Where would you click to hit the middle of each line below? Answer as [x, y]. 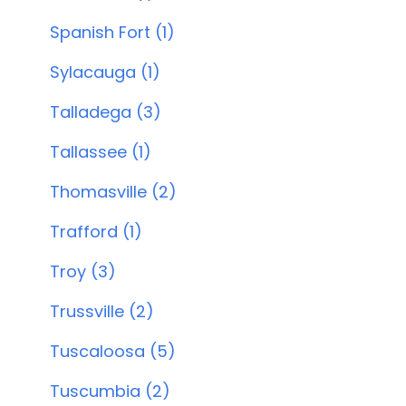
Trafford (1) [96, 232]
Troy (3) [82, 271]
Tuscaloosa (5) [112, 351]
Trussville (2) [101, 311]
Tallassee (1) [100, 152]
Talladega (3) [105, 112]
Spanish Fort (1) [112, 32]
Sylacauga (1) [105, 72]
